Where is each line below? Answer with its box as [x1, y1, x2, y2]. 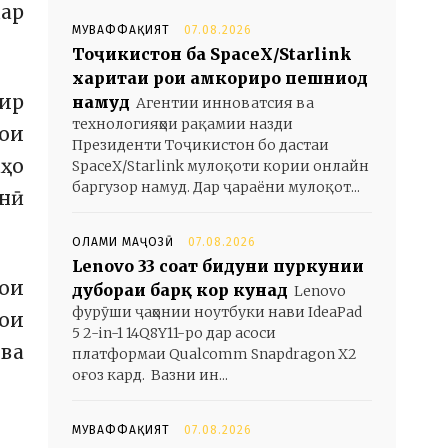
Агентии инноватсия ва [136, 94, 314, 112]
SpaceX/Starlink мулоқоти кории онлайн [72, 157, 369, 175]
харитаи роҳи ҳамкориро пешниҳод [72, 68, 368, 88]
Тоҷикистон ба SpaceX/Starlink [72, 44, 351, 64]
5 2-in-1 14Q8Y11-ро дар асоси [72, 324, 276, 342]
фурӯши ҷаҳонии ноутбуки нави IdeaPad [72, 303, 362, 321]
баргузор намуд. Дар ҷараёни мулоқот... [72, 178, 360, 196]
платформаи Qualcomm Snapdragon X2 [72, 345, 357, 363]
